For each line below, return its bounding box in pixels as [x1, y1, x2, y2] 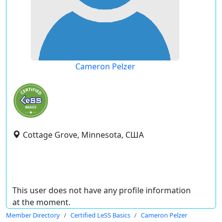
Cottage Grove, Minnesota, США [23, 129, 144, 140]
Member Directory [6, 211, 60, 220]
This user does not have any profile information [12, 185, 191, 196]
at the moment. [12, 197, 70, 208]
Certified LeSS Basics [70, 211, 130, 220]
